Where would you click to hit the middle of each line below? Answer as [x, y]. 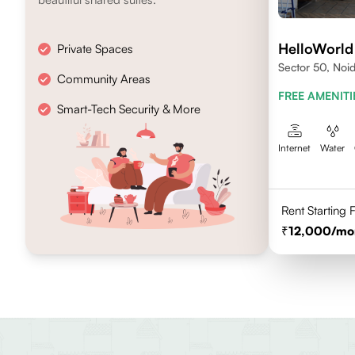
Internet [295, 148]
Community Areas [104, 79]
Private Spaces [95, 49]
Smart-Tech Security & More [129, 109]
